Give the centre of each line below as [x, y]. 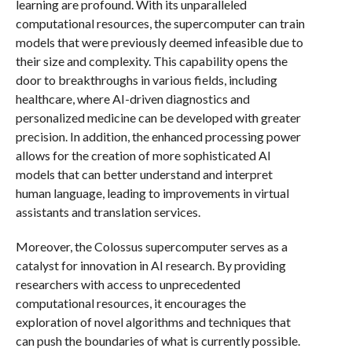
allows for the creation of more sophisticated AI [143, 155]
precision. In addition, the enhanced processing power [158, 136]
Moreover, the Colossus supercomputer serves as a [151, 246]
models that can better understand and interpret [144, 174]
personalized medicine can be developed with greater [158, 117]
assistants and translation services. [108, 212]
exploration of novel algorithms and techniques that [153, 322]
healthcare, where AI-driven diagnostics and [132, 99]
